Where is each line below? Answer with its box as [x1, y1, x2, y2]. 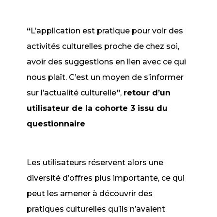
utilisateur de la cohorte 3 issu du [27, 104, 168, 113]
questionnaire [27, 119, 86, 128]
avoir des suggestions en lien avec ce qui [27, 57, 186, 66]
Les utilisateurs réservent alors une [27, 158, 164, 167]
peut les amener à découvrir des [27, 189, 153, 198]
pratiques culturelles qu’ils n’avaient [27, 204, 166, 214]
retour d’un [124, 88, 171, 97]
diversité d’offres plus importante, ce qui [27, 173, 185, 183]
